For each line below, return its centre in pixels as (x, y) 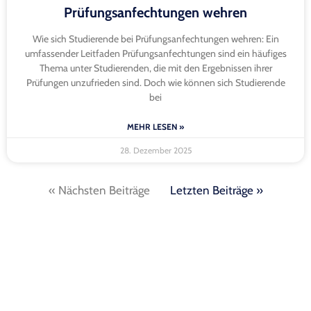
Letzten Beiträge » (216, 191)
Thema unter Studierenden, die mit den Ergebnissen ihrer (155, 68)
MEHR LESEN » (155, 127)
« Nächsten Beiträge (99, 191)
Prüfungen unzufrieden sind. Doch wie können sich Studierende (155, 83)
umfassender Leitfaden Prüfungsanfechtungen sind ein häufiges (155, 54)
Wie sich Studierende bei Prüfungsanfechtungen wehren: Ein (155, 39)
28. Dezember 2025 (155, 151)
